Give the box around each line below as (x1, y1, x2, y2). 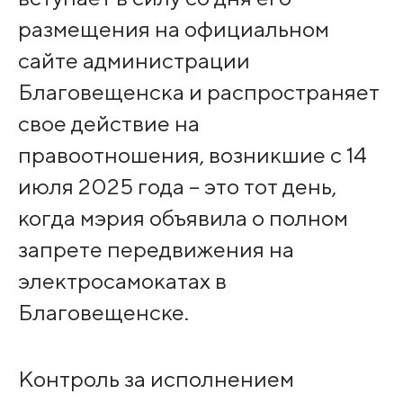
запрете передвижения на (17, 235, 294, 263)
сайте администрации (17, 46, 250, 74)
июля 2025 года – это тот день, (17, 172, 336, 200)
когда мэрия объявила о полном (17, 203, 348, 231)
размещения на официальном (17, 14, 329, 42)
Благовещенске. (17, 298, 189, 326)
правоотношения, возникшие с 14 (17, 140, 367, 168)
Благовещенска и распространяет (17, 77, 380, 105)
